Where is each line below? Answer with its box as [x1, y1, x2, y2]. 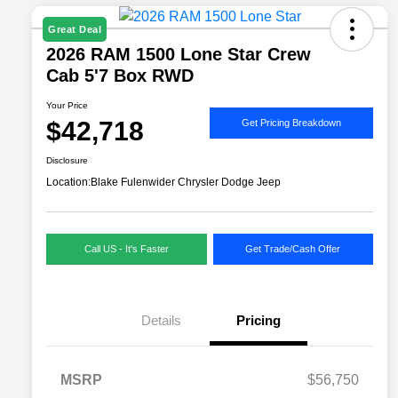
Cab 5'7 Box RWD [46, 66, 194, 86]
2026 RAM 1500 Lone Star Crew [46, 44, 311, 65]
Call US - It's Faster [84, 243, 169, 255]
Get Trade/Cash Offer [245, 243, 341, 255]
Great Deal [48, 24, 101, 36]
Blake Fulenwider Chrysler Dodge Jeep [91, 176, 281, 189]
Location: [46, 176, 91, 189]
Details [140, 313, 181, 329]
